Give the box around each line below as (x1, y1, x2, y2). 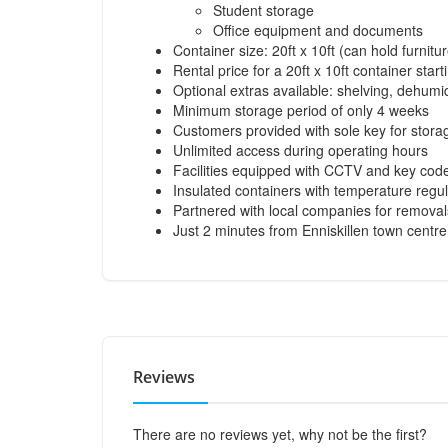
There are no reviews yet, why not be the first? (133, 424, 427, 444)
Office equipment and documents (213, 20, 423, 40)
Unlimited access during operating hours (173, 140, 428, 160)
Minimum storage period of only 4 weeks (173, 100, 429, 120)
